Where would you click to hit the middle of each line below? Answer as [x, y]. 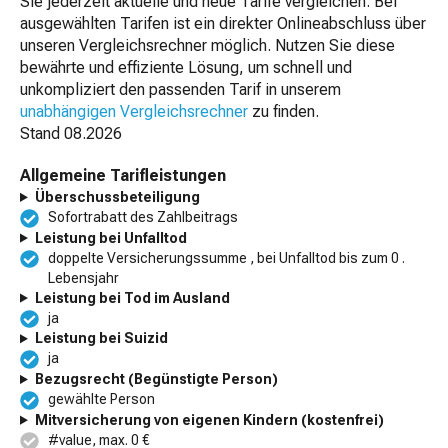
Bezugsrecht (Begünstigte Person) [156, 379]
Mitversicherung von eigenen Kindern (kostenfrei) [209, 419]
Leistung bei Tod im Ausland [132, 297]
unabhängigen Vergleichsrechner [134, 111]
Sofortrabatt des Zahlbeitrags [143, 216]
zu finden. [283, 111]
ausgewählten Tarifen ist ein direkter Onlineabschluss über [223, 23]
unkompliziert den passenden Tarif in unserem [180, 89]
